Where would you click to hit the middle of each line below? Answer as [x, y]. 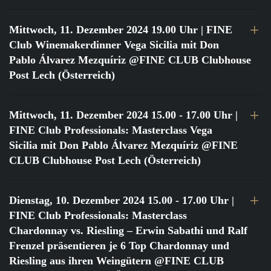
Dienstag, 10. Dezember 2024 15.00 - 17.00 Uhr [119, 201]
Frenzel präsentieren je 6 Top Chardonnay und [119, 246]
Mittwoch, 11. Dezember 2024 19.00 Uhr [103, 30]
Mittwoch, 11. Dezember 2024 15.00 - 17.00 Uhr [121, 115]
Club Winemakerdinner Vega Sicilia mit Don [114, 45]
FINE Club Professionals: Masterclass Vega [111, 130]
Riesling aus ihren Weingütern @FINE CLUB [116, 261]
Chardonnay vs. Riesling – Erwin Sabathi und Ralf [128, 231]
